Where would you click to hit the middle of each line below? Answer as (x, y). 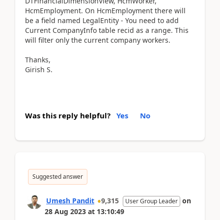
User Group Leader (151, 201)
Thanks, (38, 60)
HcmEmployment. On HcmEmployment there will (105, 11)
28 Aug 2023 (65, 211)
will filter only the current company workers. (98, 40)
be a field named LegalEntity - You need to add (102, 20)
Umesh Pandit (70, 201)
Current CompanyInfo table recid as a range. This (107, 30)
